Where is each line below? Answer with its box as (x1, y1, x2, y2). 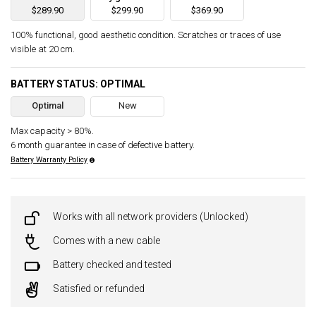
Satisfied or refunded (53, 283, 145, 295)
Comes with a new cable (53, 235, 160, 247)
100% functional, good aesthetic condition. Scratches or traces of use (11, 30, 281, 41)
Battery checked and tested (53, 259, 171, 271)
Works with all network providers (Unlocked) (53, 211, 248, 223)
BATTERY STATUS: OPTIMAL (11, 78, 145, 90)
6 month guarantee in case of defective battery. (11, 140, 195, 151)
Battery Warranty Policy (11, 155, 87, 165)
